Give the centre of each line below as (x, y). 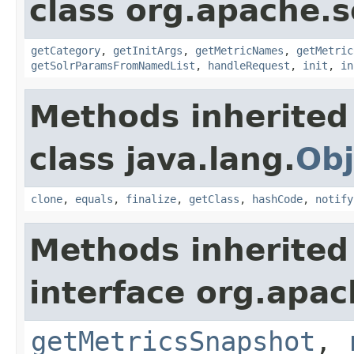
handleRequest (249, 65)
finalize (151, 199)
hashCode (277, 199)
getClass (214, 199)
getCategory (66, 50)
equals (94, 199)
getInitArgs (148, 50)
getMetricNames (239, 50)
